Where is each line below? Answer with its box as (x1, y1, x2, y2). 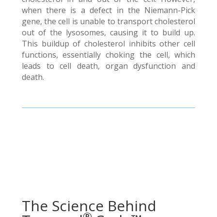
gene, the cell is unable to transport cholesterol (21, 15, 196, 27)
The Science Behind (21, 195, 156, 216)
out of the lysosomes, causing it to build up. (21, 27, 196, 38)
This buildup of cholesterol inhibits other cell (21, 38, 196, 49)
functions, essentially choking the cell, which (21, 49, 196, 60)
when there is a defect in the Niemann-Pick (21, 4, 196, 15)
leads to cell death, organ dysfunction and (21, 60, 196, 71)
